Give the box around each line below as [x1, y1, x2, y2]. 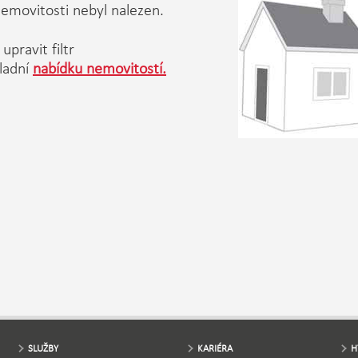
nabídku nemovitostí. [33, 58, 166, 78]
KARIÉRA [197, 342, 233, 354]
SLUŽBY [28, 342, 58, 354]
